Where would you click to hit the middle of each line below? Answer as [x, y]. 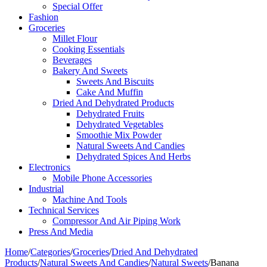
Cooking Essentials [89, 49]
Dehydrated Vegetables [120, 124]
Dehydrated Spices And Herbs [133, 156]
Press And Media [61, 232]
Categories [50, 252]
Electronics [49, 167]
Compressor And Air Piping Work [117, 221]
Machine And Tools [90, 199]
